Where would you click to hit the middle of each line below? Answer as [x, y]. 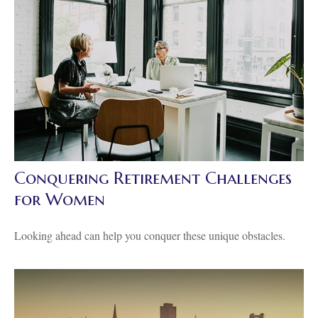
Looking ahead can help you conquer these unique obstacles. [150, 235]
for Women [60, 199]
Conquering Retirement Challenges [153, 178]
